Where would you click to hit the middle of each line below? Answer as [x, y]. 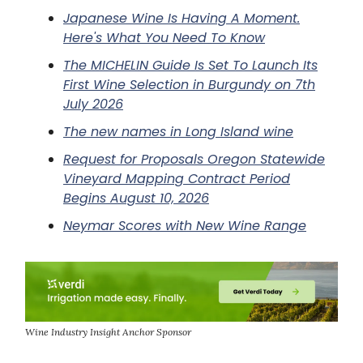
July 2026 [93, 104]
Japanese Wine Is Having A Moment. [181, 18]
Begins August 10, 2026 [136, 198]
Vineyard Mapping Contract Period [177, 178]
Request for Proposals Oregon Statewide [194, 159]
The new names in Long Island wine [178, 131]
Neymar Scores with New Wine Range [185, 225]
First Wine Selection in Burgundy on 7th [189, 84]
